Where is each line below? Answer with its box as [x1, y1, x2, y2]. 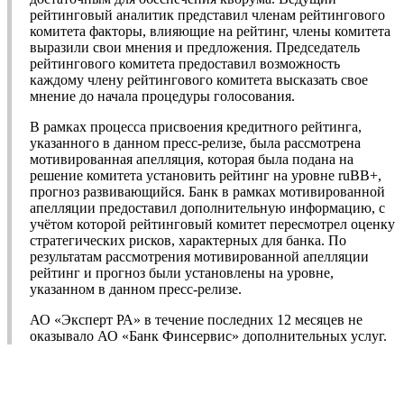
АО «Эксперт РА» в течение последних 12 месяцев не [30, 312, 363, 328]
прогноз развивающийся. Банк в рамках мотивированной [30, 184, 385, 200]
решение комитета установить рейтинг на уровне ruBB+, [30, 168, 381, 184]
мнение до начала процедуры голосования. [30, 88, 295, 105]
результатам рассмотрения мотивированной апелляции [30, 249, 369, 265]
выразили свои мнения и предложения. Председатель [30, 40, 360, 56]
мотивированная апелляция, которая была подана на [30, 151, 353, 168]
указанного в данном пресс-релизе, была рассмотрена [30, 135, 361, 151]
